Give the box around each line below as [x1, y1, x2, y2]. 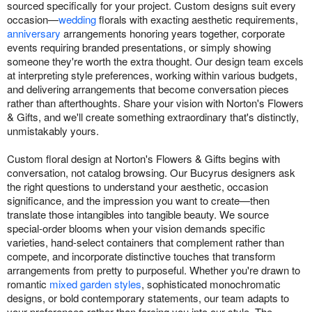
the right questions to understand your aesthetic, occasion [7, 178, 268, 194]
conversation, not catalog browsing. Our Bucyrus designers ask [7, 164, 295, 180]
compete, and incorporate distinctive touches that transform [7, 248, 276, 263]
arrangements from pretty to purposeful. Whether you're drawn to [7, 262, 300, 277]
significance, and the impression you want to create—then [7, 192, 270, 208]
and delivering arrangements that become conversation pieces [7, 81, 289, 96]
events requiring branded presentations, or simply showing [7, 39, 271, 54]
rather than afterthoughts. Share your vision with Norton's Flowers [7, 95, 304, 110]
